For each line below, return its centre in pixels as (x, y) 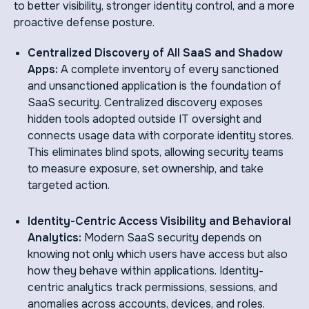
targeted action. (69, 186)
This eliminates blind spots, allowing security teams (156, 152)
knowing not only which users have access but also (158, 255)
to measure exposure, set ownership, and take (146, 169)
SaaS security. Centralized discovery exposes (145, 103)
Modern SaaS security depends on (173, 238)
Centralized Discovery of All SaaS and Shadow (155, 53)
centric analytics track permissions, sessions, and (152, 288)
